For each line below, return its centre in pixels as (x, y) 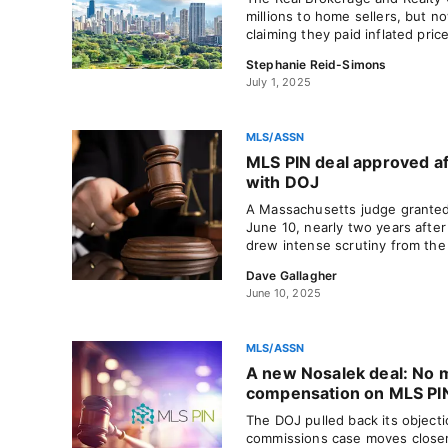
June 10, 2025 (284, 293)
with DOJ (283, 182)
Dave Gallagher (292, 275)
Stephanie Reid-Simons (316, 64)
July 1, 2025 (278, 82)
